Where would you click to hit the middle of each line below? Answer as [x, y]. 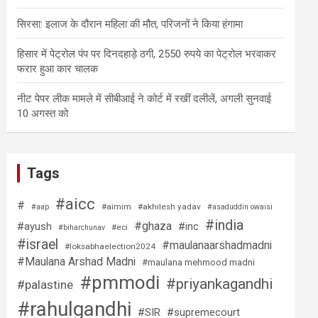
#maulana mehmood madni [199, 262]
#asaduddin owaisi [240, 207]
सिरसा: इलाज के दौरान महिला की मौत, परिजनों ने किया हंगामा [130, 24]
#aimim [117, 207]
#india [225, 225]
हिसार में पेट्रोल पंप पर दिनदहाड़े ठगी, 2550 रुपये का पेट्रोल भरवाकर [147, 54]
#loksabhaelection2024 [110, 246]
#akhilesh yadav [170, 207]
